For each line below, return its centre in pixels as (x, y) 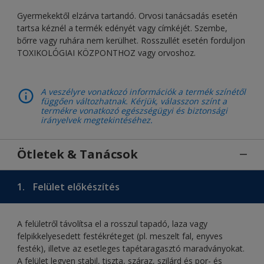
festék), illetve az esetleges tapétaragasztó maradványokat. (131, 248)
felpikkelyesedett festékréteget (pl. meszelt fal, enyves (120, 236)
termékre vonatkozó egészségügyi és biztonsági (134, 110)
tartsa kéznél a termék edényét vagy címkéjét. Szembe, (122, 28)
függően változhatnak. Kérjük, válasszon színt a (134, 101)
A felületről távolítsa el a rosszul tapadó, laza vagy (112, 223)
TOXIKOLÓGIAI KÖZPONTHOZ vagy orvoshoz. (106, 52)
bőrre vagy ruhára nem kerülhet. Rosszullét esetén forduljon (131, 40)
